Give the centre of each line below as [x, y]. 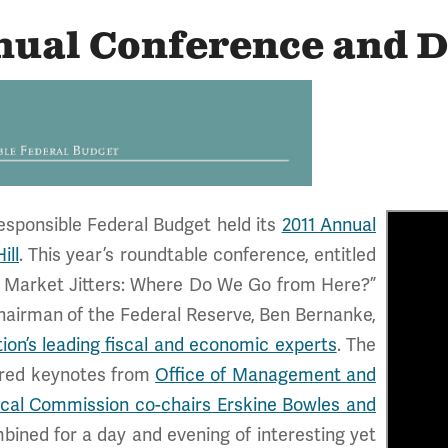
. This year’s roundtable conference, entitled [197, 255]
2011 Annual [329, 225]
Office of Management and [266, 375]
